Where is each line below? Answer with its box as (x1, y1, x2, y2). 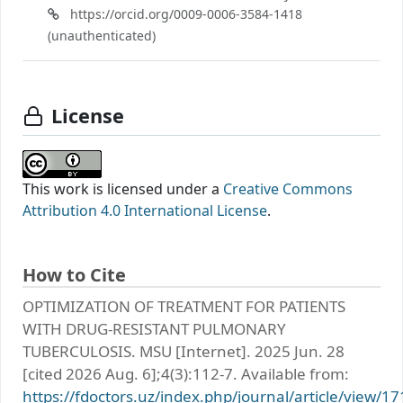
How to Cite (22, 262, 126, 287)
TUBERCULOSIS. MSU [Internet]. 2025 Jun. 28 (22, 340, 345, 362)
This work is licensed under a (22, 178, 223, 199)
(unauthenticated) (48, 26, 156, 44)
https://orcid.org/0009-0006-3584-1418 (67, 4, 302, 22)
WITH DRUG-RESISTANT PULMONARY (22, 318, 286, 339)
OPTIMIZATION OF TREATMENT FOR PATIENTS (22, 295, 345, 317)
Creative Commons (223, 178, 353, 199)
